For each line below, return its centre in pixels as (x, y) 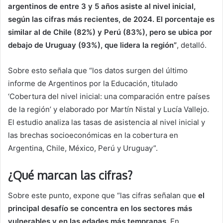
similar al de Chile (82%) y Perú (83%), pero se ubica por (110, 32)
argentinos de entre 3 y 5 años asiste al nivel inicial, (102, 6)
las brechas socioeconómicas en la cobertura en (93, 135)
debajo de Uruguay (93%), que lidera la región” (92, 45)
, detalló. (192, 45)
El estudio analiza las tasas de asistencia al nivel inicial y (107, 122)
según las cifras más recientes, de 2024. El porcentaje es (111, 19)
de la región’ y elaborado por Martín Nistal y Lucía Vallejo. (109, 110)
